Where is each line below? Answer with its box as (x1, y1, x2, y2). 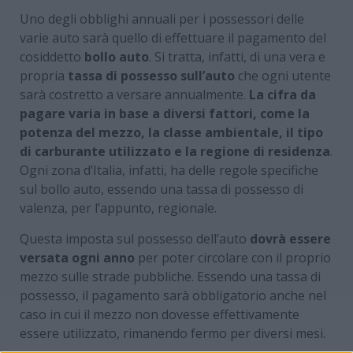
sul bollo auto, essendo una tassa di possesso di (20, 180, 303, 198)
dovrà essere (250, 229, 331, 247)
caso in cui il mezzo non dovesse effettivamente (20, 305, 299, 323)
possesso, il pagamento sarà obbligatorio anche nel (20, 286, 326, 304)
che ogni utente (235, 66, 331, 84)
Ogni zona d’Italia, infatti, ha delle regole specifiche (20, 161, 318, 179)
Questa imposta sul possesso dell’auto (20, 229, 250, 247)
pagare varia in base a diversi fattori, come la (20, 104, 310, 122)
